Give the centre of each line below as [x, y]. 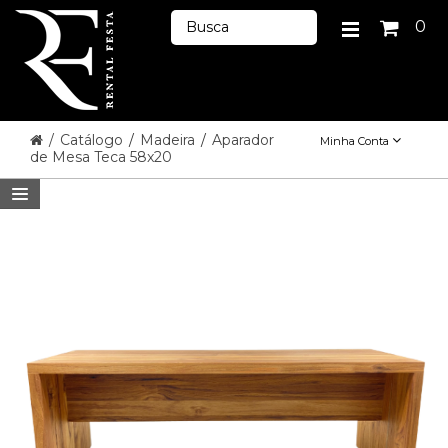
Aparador [243, 140]
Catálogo [93, 140]
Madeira [169, 140]
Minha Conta [355, 141]
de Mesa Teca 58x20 [101, 157]
